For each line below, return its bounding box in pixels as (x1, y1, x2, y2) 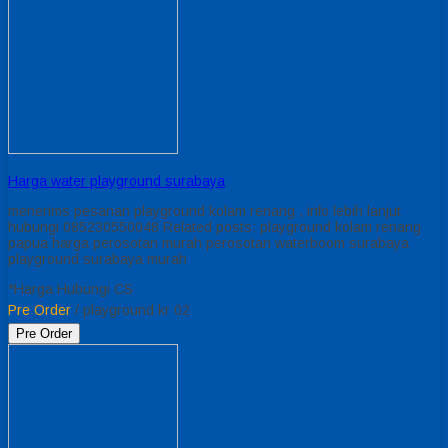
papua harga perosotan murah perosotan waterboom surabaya (8, 234, 409, 251)
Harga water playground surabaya (8, 172, 225, 189)
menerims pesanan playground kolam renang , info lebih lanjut (8, 202, 401, 219)
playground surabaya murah (8, 250, 187, 267)
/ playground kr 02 (71, 301, 190, 318)
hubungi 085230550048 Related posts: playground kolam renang (8, 218, 421, 235)
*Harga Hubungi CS (8, 280, 133, 297)
